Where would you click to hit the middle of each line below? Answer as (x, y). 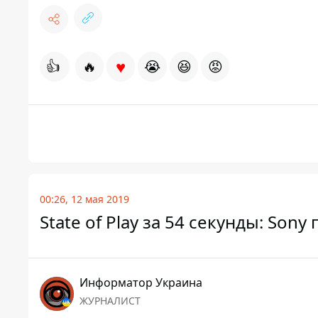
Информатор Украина (141, 283)
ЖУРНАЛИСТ (110, 301)
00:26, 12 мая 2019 (84, 199)
